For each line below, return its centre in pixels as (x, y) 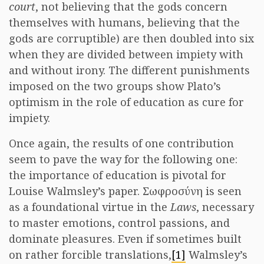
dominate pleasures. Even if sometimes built (125, 239)
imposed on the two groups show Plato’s (115, 86)
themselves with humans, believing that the (124, 22)
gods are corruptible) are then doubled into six (131, 38)
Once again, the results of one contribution (121, 143)
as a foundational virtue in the (90, 207)
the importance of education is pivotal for (118, 175)
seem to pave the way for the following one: (123, 159)
